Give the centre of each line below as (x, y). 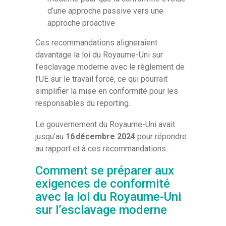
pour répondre (161, 136)
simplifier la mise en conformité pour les (107, 91)
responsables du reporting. (83, 103)
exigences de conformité (103, 184)
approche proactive (81, 23)
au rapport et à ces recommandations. (102, 149)
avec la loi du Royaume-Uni (108, 197)
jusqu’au (51, 136)
